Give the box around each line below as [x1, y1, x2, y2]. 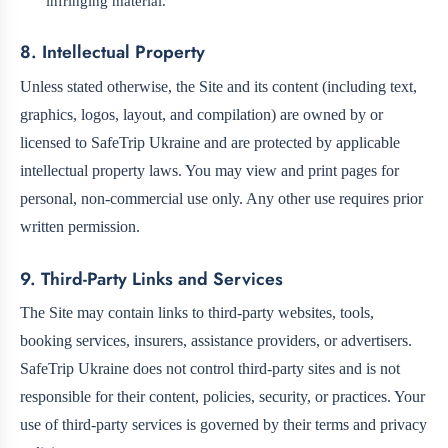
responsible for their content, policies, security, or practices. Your [20, 387, 425, 405]
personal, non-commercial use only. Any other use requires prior [20, 189, 423, 207]
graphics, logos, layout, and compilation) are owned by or [20, 105, 383, 123]
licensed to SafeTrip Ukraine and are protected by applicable [20, 133, 400, 151]
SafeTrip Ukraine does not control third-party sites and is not [20, 359, 400, 377]
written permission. [20, 217, 140, 235]
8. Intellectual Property [20, 39, 205, 66]
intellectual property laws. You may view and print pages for [20, 161, 399, 179]
